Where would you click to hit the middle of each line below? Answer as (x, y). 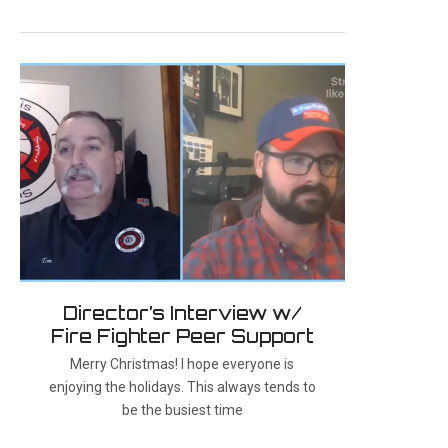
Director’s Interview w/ (182, 312)
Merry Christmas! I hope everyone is (182, 363)
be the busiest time (182, 409)
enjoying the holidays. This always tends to (182, 386)
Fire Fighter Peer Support (182, 335)
